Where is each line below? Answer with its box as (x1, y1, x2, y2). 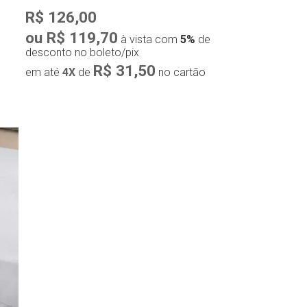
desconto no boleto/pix (25, 45, 139, 59)
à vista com (117, 32, 180, 46)
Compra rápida (86, 128, 197, 148)
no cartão (155, 65, 206, 79)
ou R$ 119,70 (25, 28, 118, 47)
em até (25, 65, 62, 79)
